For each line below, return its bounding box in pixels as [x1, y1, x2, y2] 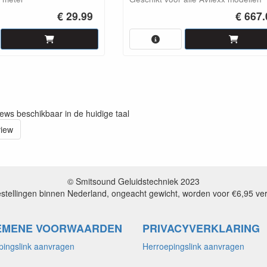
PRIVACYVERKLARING [142, 220, 260, 236]
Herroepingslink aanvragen [142, 240, 244, 252]
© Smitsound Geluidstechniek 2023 [67, 175, 200, 187]
